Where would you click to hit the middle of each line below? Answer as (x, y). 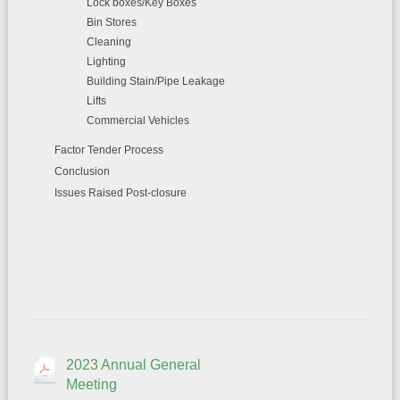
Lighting (106, 62)
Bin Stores (111, 22)
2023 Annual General (133, 365)
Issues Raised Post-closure (120, 193)
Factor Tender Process (108, 150)
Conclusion (82, 171)
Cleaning (108, 42)
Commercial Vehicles (137, 121)
